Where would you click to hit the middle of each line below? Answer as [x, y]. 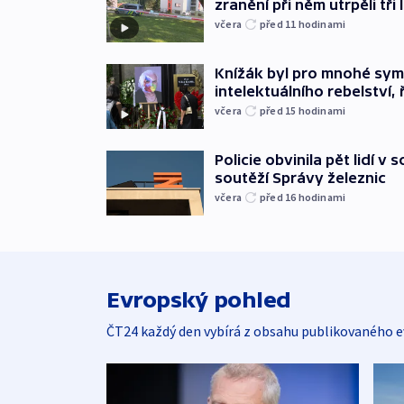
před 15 [279, 110]
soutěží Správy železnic [300, 177]
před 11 [279, 23]
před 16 [279, 197]
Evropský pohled [199, 299]
